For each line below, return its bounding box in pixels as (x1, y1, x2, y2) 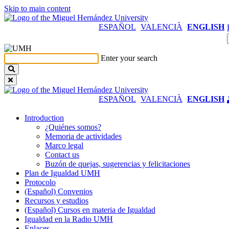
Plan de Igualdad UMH (25, 169, 100, 177)
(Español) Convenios (25, 187, 93, 196)
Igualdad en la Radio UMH (25, 215, 113, 223)
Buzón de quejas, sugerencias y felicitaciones (45, 159, 190, 168)
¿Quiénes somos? (45, 123, 101, 131)
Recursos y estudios (25, 196, 88, 205)
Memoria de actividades (45, 132, 122, 141)
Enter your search (101, 54, 157, 62)
